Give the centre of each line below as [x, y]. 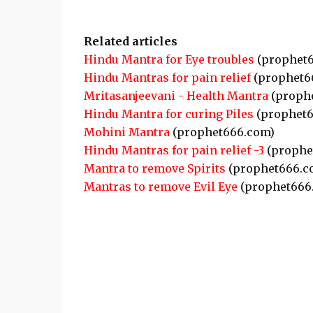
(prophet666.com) [222, 132]
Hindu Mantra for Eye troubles [169, 59]
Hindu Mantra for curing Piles [168, 114]
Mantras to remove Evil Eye [160, 187]
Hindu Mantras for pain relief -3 [174, 150]
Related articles [130, 41]
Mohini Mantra [126, 132]
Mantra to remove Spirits [154, 168]
